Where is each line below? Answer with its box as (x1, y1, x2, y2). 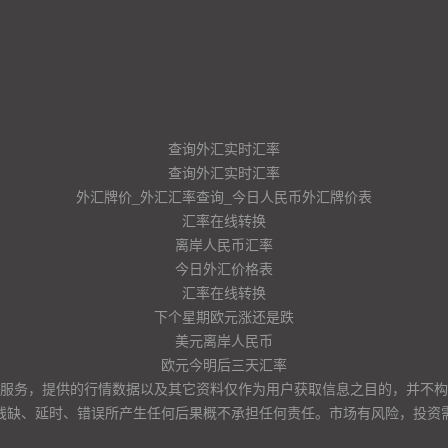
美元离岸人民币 (175, 330, 273, 350)
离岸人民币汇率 (175, 234, 273, 254)
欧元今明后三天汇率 (161, 354, 287, 374)
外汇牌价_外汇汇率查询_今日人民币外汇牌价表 (76, 186, 372, 206)
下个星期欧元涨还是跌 (154, 306, 294, 326)
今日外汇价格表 (175, 258, 273, 278)
